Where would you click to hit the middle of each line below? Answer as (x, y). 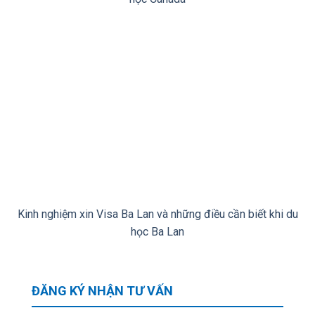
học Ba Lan (157, 232)
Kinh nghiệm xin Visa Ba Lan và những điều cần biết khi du (157, 214)
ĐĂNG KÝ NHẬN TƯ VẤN (102, 291)
